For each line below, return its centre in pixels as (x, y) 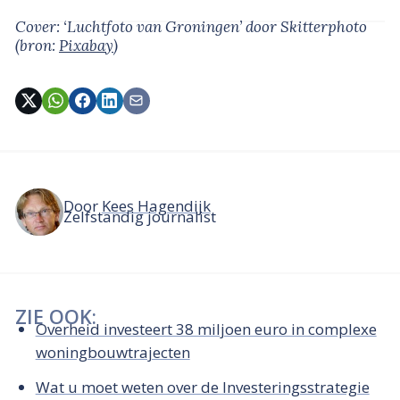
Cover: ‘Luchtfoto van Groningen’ (130, 27)
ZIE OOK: (56, 317)
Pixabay (86, 46)
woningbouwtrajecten (112, 352)
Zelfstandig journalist (139, 217)
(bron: (37, 46)
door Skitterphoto (306, 27)
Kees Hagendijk (156, 205)
